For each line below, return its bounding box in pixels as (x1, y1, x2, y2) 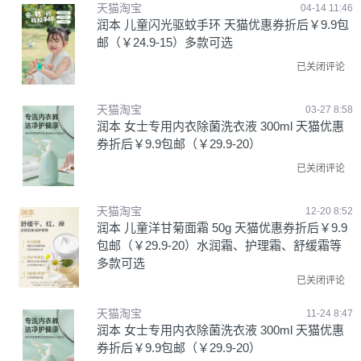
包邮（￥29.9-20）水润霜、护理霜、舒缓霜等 (97, 239, 342, 252)
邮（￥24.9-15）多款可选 (97, 35, 233, 49)
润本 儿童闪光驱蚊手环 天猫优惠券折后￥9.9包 (97, 18, 349, 31)
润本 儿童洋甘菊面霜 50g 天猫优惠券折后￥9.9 (97, 221, 347, 234)
